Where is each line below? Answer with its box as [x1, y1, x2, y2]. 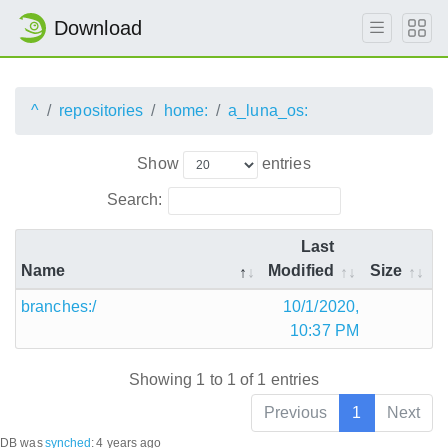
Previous [263, 404, 328, 422]
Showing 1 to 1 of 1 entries [128, 371, 320, 389]
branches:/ [21, 297, 96, 315]
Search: [106, 190, 163, 208]
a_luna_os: [228, 102, 309, 119]
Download [54, 17, 142, 39]
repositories [59, 102, 144, 119]
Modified [268, 261, 334, 279]
